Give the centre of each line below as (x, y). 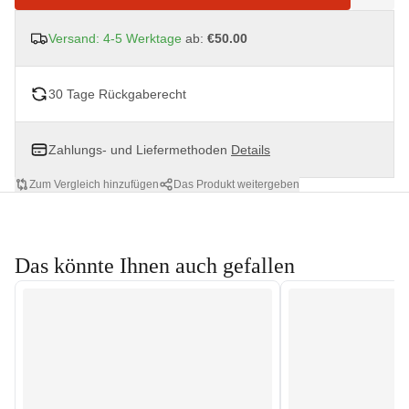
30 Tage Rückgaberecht (117, 94)
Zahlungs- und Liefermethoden (140, 150)
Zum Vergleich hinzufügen (94, 184)
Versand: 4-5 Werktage (115, 38)
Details (251, 150)
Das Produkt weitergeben (236, 184)
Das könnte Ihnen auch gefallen (155, 266)
